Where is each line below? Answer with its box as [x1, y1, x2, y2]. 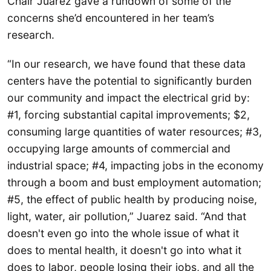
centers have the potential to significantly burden [7, 74, 252, 87]
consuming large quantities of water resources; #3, [7, 125, 262, 138]
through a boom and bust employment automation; [7, 175, 261, 189]
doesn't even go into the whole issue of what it [7, 226, 239, 240]
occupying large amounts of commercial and [7, 142, 230, 155]
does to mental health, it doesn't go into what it [7, 243, 241, 256]
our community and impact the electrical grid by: [7, 91, 250, 104]
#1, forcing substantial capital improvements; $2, [7, 108, 250, 121]
